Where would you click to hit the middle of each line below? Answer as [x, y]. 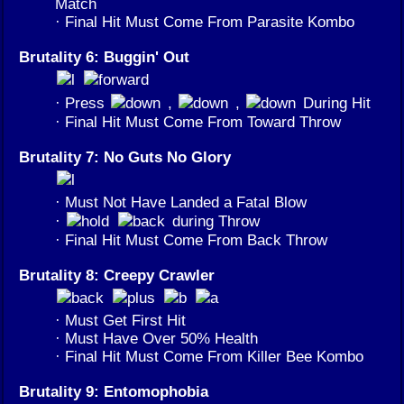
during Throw [214, 221]
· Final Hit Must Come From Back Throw [191, 240]
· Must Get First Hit [120, 321]
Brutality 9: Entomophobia [114, 392]
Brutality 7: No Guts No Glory [125, 157]
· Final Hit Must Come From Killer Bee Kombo [209, 357]
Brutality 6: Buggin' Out [104, 57]
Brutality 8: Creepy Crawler [117, 275]
